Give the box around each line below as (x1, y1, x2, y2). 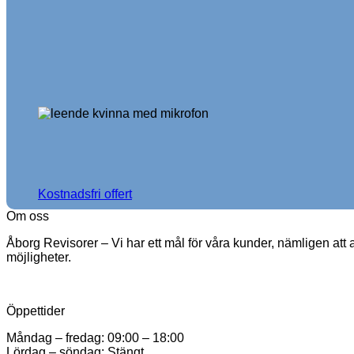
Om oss (6, 209, 49, 223)
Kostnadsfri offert (38, 186, 132, 201)
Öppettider (6, 303, 65, 318)
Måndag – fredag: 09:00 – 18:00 (6, 330, 184, 345)
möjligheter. (6, 250, 71, 264)
